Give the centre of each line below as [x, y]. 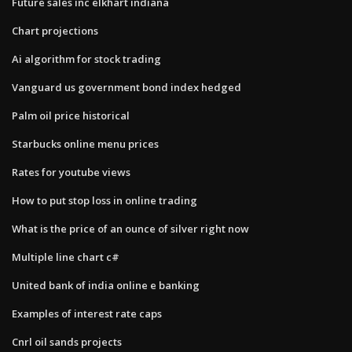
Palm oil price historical [71, 115]
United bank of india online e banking [106, 285]
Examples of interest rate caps [87, 313]
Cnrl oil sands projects [67, 341]
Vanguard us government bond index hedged [126, 87]
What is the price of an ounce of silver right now [130, 228]
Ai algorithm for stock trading [86, 59]
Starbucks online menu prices [85, 143]
